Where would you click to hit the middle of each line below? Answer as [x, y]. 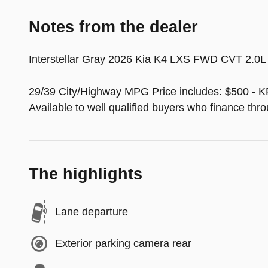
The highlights [86, 174]
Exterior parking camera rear [123, 243]
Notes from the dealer [113, 27]
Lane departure [92, 212]
